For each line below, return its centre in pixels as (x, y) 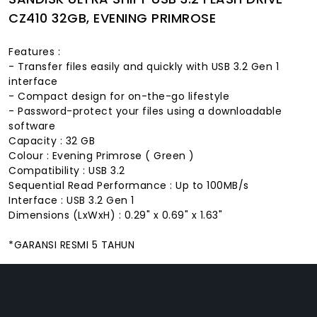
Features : (34, 51)
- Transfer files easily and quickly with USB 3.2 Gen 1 (144, 66)
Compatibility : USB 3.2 (67, 170)
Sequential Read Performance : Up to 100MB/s (129, 185)
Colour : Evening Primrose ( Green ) (102, 155)
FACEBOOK (69, 286)
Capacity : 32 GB (52, 140)
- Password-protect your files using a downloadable (145, 111)
